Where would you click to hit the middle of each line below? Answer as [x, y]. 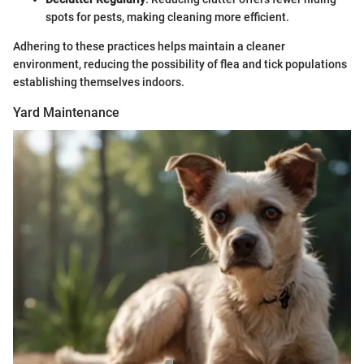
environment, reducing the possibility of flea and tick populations [180, 65]
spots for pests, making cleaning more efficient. [167, 17]
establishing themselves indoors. [99, 82]
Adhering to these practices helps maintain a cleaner [149, 47]
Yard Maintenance [66, 113]
